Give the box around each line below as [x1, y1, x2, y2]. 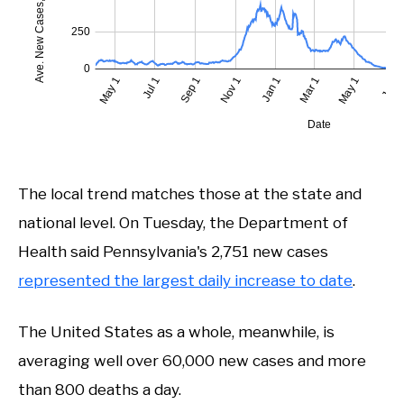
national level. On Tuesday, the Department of [18, 213, 348, 232]
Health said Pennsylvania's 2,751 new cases [18, 242, 328, 261]
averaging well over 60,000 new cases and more [18, 352, 366, 370]
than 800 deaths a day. [18, 381, 181, 399]
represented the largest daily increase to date [18, 271, 353, 289]
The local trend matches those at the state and [18, 184, 362, 203]
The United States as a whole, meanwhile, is [18, 323, 335, 341]
